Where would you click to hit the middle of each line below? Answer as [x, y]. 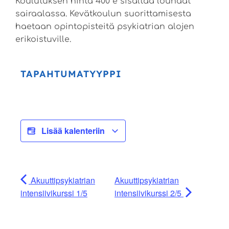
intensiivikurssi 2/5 [149, 193]
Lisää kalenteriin [74, 131]
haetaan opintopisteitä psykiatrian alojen [105, 27]
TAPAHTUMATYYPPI [71, 74]
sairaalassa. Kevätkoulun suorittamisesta [103, 14]
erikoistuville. [43, 40]
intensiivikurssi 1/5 [54, 193]
